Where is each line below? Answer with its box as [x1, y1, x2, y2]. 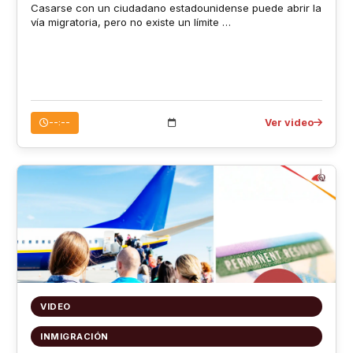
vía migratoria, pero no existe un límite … [30, 16, 231, 29]
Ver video [265, 116, 314, 128]
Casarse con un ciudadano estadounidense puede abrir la [30, 2, 321, 15]
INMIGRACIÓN [40, 330, 109, 342]
